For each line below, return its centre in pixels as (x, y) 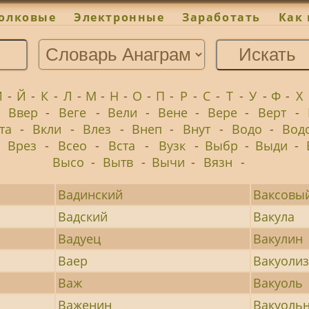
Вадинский (91, 194)
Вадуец (80, 238)
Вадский (83, 216)
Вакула (274, 216)
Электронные (119, 18)
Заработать (221, 18)
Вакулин (278, 238)
